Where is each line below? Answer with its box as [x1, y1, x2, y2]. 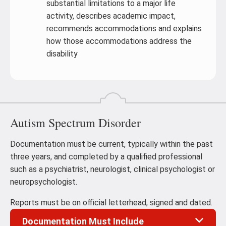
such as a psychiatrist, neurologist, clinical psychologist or [10, 164, 215, 174]
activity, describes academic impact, [46, 11, 176, 21]
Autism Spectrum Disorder [10, 115, 141, 131]
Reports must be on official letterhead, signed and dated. [10, 198, 212, 207]
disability [46, 49, 78, 59]
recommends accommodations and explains [46, 24, 202, 33]
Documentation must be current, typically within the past [10, 139, 213, 149]
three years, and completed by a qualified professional [10, 152, 202, 161]
